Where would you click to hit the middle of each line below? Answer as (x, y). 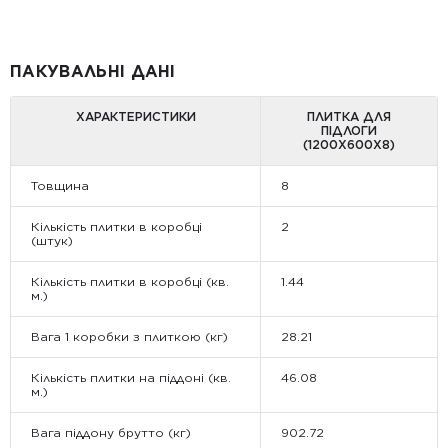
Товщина (60, 185)
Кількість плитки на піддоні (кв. (131, 377)
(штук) (52, 240)
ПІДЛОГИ (349, 130)
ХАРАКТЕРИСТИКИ (135, 116)
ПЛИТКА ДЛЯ (349, 116)
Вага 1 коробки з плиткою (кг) (129, 336)
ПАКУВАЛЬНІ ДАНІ (93, 71)
